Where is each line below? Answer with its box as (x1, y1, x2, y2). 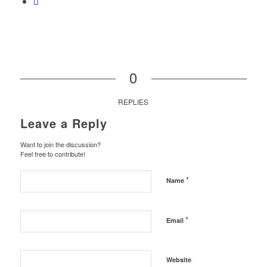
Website (166, 255, 191, 265)
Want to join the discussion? (20, 139, 101, 150)
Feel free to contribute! (20, 149, 85, 159)
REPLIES (118, 97, 149, 107)
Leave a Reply (20, 114, 107, 132)
